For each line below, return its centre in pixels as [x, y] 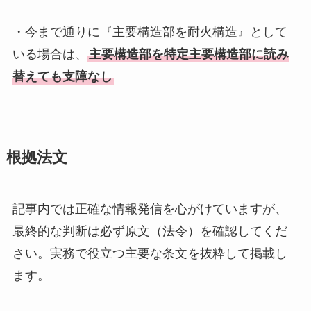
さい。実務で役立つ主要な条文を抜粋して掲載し [150, 254]
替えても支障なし [62, 77]
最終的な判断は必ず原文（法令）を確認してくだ [150, 232]
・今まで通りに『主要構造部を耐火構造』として [150, 32]
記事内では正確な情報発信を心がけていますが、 [150, 209]
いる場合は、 [50, 54]
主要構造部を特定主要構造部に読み [188, 54]
